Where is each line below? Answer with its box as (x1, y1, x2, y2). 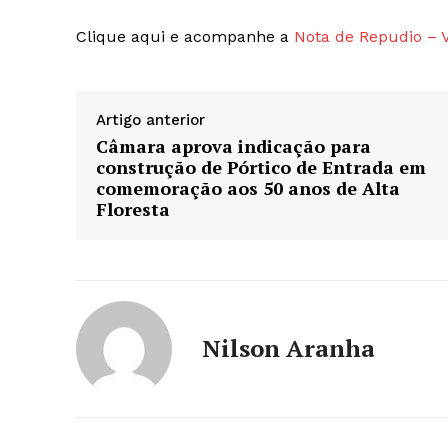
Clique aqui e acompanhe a (76, 27, 294, 47)
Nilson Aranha (202, 332, 375, 365)
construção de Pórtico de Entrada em (96, 155, 426, 180)
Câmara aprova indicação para (96, 134, 371, 159)
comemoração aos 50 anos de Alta (96, 176, 400, 201)
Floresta (96, 197, 170, 222)
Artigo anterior (96, 111, 205, 130)
